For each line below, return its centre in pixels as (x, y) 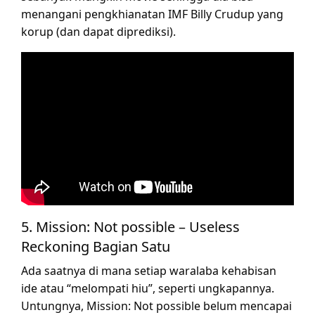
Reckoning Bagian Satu (96, 246)
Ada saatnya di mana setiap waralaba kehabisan (149, 270)
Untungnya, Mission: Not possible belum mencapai (156, 306)
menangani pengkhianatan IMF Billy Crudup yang (152, 14)
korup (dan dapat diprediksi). (98, 32)
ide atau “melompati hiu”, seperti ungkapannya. (148, 288)
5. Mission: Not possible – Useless (130, 226)
